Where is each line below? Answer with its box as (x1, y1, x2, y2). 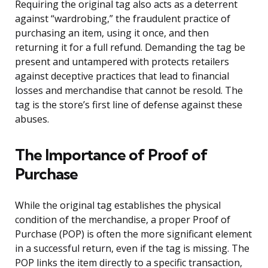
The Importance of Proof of (15, 145, 208, 165)
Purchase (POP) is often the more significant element (15, 227, 252, 241)
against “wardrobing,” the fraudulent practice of (15, 12, 230, 26)
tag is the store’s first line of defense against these (15, 98, 242, 112)
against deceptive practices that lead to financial (15, 69, 229, 83)
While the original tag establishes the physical (15, 199, 221, 212)
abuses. (15, 112, 49, 126)
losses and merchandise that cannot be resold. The (15, 84, 243, 98)
